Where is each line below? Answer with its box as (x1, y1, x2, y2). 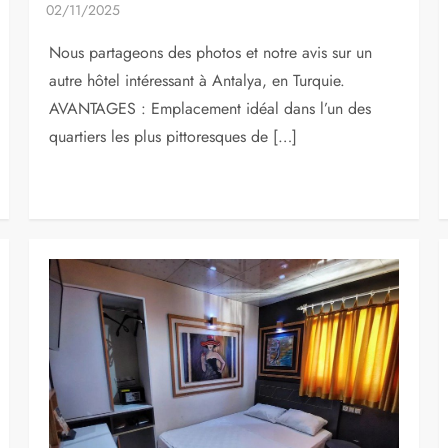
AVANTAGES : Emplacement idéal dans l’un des (49, 96, 372, 120)
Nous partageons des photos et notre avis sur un (49, 40, 373, 64)
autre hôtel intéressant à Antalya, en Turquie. (49, 68, 346, 92)
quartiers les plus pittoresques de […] (49, 124, 298, 148)
